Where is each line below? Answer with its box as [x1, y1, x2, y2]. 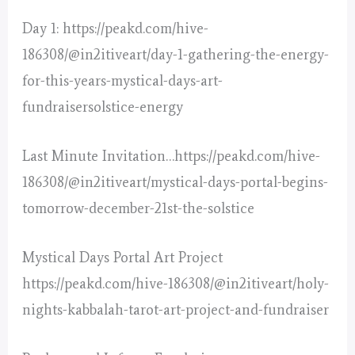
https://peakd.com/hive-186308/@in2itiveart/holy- [22, 275, 330, 293]
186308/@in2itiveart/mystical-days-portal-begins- [22, 173, 329, 191]
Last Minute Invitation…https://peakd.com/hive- [22, 147, 321, 165]
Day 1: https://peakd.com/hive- [22, 19, 209, 37]
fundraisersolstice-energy [22, 97, 184, 116]
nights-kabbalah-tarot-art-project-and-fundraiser [22, 301, 330, 319]
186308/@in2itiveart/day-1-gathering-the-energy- [22, 45, 330, 63]
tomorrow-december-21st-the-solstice [22, 199, 255, 217]
